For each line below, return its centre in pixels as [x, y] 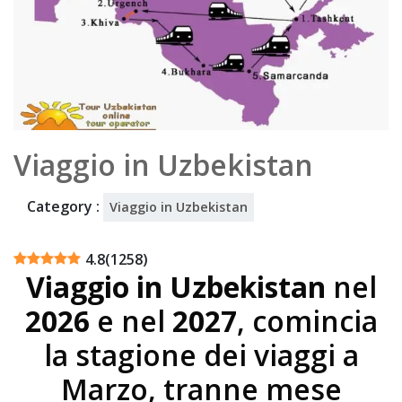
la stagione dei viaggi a [201, 354]
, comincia [307, 320]
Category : [65, 206]
